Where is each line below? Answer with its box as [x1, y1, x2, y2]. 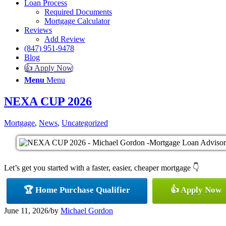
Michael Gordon [61, 206, 113, 215]
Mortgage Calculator [44, 16, 110, 25]
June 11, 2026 [4, 206, 48, 215]
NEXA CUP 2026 [4, 94, 92, 108]
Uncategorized [62, 118, 108, 127]
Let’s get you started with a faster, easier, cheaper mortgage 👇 [4, 163, 199, 172]
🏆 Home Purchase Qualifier [24, 185, 130, 195]
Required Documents [44, 7, 112, 16]
